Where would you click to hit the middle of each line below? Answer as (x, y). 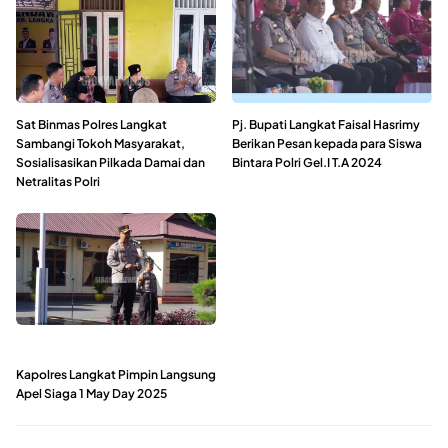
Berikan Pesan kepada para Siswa (327, 143)
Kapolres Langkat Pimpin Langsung (116, 374)
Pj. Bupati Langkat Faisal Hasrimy (326, 124)
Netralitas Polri (58, 181)
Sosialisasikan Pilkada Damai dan (110, 162)
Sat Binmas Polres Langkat (91, 124)
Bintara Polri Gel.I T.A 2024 (307, 162)
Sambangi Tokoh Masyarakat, (100, 143)
